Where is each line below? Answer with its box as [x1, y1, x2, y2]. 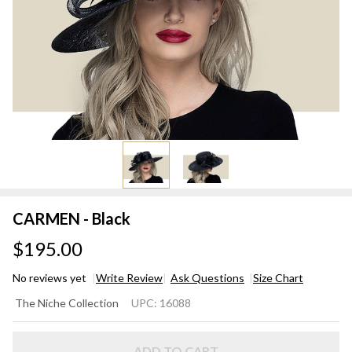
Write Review [96, 271, 163, 285]
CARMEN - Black [13, 209, 130, 229]
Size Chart [253, 271, 303, 285]
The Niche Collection [15, 296, 119, 310]
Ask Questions [170, 271, 244, 285]
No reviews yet [13, 271, 89, 285]
